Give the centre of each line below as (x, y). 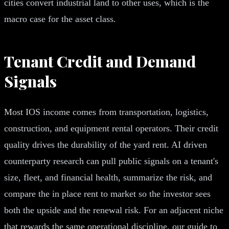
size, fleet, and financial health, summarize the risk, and (108, 177)
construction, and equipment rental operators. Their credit (111, 128)
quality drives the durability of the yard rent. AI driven (106, 144)
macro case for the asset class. (60, 19)
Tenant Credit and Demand (100, 61)
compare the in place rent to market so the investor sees (107, 193)
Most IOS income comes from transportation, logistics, (106, 112)
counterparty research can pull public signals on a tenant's (111, 161)
